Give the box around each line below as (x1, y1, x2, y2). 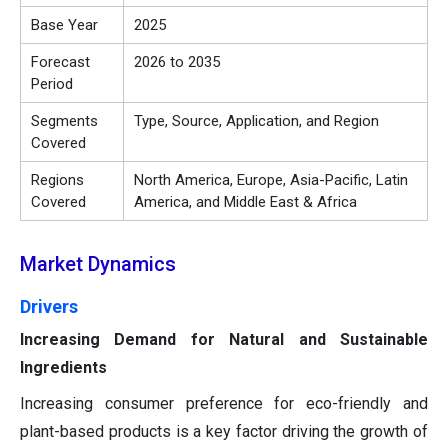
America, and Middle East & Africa (134, 193, 357, 212)
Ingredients (20, 358, 107, 378)
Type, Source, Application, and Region (134, 112, 379, 131)
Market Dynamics (20, 252, 176, 277)
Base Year (31, 16, 98, 35)
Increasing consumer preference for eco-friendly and (20, 394, 428, 414)
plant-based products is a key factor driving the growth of (20, 422, 428, 442)
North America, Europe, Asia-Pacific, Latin (134, 171, 408, 190)
